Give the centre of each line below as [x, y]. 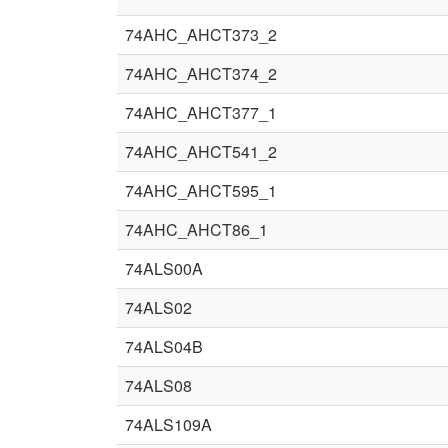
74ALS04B [164, 346]
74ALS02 [158, 307]
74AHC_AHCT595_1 [201, 190]
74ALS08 [158, 385]
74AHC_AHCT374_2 [201, 73]
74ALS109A [168, 424]
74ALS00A [164, 268]
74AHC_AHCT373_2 [201, 34]
